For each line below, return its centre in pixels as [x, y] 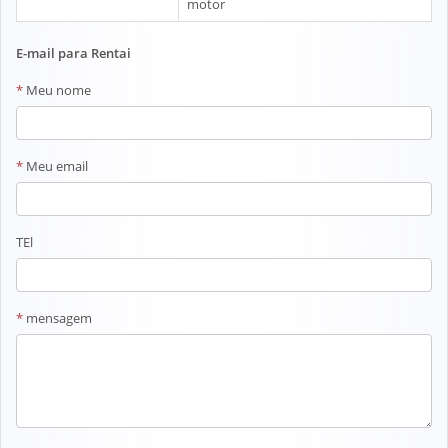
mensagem [57, 317]
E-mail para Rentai [73, 52]
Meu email [55, 165]
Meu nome [57, 89]
